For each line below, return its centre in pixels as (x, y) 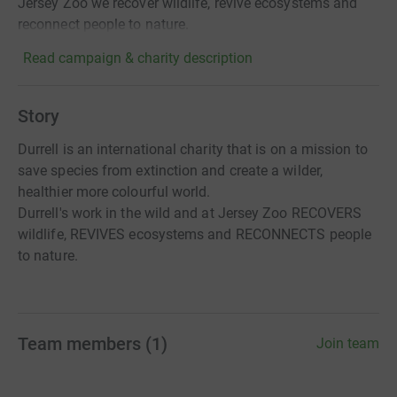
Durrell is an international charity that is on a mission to (193, 149)
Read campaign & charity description (138, 58)
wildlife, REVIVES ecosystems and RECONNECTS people (195, 234)
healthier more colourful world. (114, 191)
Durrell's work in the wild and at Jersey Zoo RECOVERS (190, 213)
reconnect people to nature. (104, 24)
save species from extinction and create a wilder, (170, 170)
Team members (79, 343)
